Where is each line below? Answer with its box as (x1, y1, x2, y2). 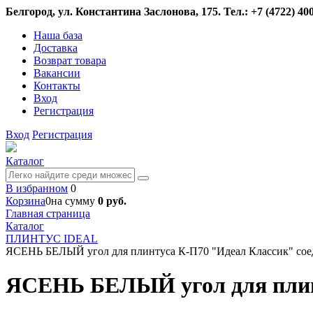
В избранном (6, 182, 68, 194)
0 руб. (98, 195, 126, 207)
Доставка (34, 42, 78, 54)
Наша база (34, 29, 82, 41)
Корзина (6, 195, 45, 207)
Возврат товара (34, 54, 106, 66)
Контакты (34, 80, 80, 92)
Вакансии (34, 67, 80, 79)
